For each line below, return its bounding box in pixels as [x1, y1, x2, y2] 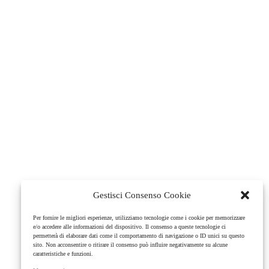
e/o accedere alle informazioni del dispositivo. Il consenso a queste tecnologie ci [33, 223, 226, 230]
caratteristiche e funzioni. [33, 250, 93, 257]
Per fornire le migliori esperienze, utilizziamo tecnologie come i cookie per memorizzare [33, 214, 245, 221]
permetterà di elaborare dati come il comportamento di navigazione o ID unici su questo [33, 232, 244, 239]
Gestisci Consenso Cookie [93, 190, 191, 200]
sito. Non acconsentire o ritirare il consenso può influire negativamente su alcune [33, 241, 228, 248]
